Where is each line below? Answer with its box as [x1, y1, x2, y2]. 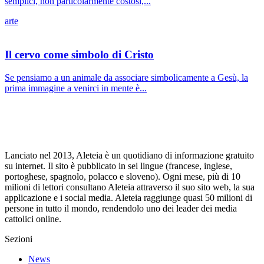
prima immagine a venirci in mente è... [5, 82, 147, 93]
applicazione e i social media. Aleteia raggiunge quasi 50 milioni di [5, 192, 252, 203]
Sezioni [5, 233, 32, 244]
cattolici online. [5, 213, 61, 224]
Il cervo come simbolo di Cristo [5, 48, 154, 61]
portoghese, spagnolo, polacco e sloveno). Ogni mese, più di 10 [5, 171, 240, 181]
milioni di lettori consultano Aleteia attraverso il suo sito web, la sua [5, 181, 255, 192]
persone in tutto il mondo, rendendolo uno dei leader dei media [5, 203, 237, 213]
